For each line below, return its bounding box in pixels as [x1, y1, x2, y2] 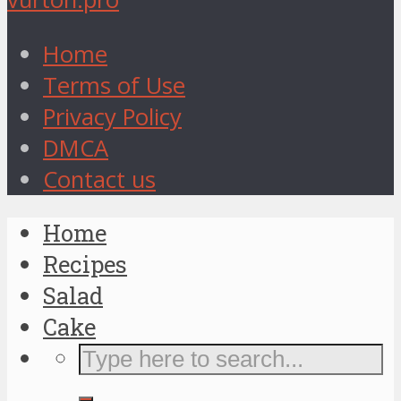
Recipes [43, 249, 127, 280]
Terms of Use [43, 69, 185, 101]
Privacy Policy [43, 100, 182, 132]
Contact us [43, 163, 156, 195]
